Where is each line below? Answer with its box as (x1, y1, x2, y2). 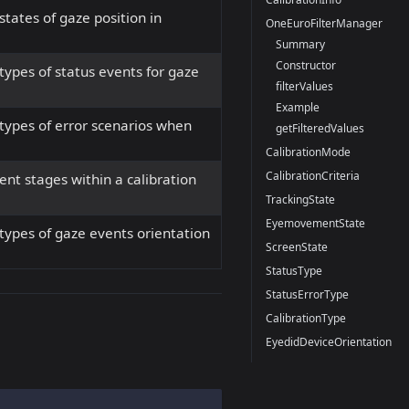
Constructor (276, 57, 337, 73)
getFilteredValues (276, 120, 365, 136)
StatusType (265, 262, 322, 278)
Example (276, 99, 320, 115)
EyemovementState (265, 215, 365, 231)
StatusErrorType (265, 286, 349, 302)
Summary (276, 36, 326, 52)
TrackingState (265, 191, 335, 207)
